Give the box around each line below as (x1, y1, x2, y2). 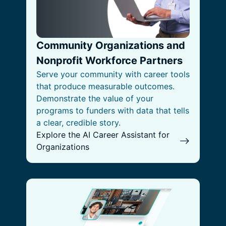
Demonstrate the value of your (36, 93, 153, 103)
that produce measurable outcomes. (36, 81, 175, 91)
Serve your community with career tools (36, 69, 190, 79)
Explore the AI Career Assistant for (36, 130, 169, 140)
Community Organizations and (36, 39, 185, 51)
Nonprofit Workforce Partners (36, 54, 183, 67)
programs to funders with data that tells (36, 105, 189, 116)
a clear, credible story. (36, 118, 121, 128)
